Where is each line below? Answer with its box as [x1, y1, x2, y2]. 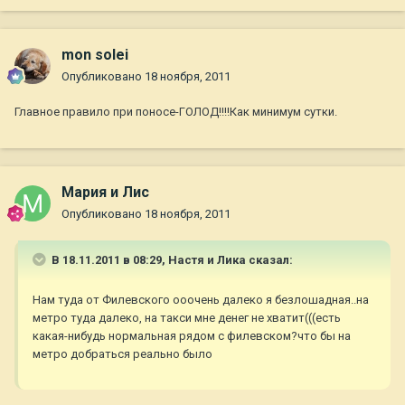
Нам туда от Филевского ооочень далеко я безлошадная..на [33, 293, 369, 307]
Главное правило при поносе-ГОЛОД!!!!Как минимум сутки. [14, 105, 337, 119]
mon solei [61, 46, 128, 64]
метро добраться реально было [33, 347, 212, 362]
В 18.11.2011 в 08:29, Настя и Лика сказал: [49, 253, 293, 268]
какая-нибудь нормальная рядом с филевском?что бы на [33, 329, 351, 344]
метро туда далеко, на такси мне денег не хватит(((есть [33, 311, 341, 325]
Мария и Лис [61, 184, 149, 202]
